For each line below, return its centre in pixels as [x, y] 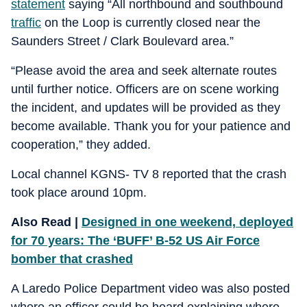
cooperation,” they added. [81, 145]
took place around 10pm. [79, 193]
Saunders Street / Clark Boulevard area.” [122, 41]
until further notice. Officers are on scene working [145, 89]
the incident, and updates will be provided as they [146, 108]
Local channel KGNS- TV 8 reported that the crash [149, 174]
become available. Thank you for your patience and [151, 126]
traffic [26, 23]
